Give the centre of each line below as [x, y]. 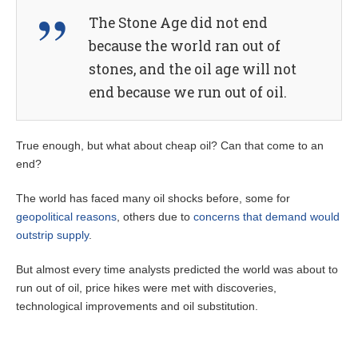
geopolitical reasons [66, 217]
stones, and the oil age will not [193, 70]
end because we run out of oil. [188, 93]
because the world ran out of [185, 46]
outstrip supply [52, 235]
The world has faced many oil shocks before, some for [153, 199]
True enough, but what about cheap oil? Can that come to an [170, 146]
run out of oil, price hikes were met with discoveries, [146, 288]
